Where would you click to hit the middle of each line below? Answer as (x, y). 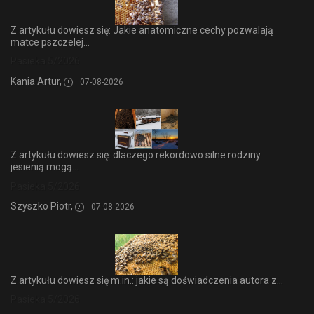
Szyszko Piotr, (43, 206)
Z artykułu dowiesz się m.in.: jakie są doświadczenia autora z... (147, 280)
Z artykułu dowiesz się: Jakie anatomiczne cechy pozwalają (142, 30)
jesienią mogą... (45, 167)
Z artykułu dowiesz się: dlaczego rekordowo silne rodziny (136, 155)
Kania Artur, (37, 81)
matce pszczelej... (50, 42)
